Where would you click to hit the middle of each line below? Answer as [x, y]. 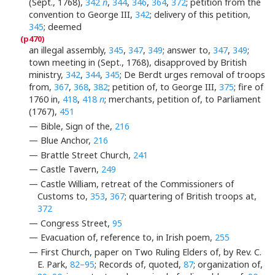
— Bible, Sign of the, [72, 126]
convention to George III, [82, 15]
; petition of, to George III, [164, 87]
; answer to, [188, 50]
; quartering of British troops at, [191, 196]
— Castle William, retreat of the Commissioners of [131, 184]
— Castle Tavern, [65, 169]
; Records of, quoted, [139, 264]
